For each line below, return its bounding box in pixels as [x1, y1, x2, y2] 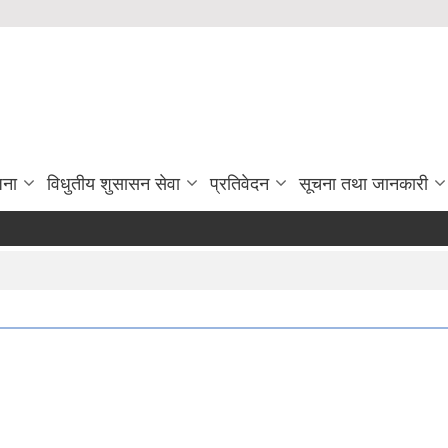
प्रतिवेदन [210, 173, 269, 194]
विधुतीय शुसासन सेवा [47, 173, 180, 194]
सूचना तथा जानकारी [299, 173, 428, 194]
